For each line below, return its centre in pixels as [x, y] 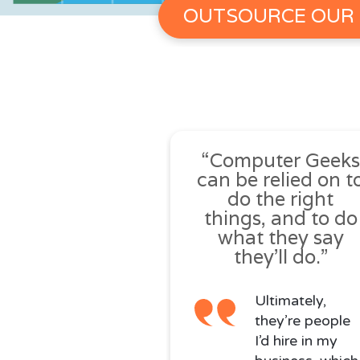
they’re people [303, 321]
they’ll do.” [280, 257]
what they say [280, 238]
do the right [281, 199]
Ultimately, [290, 301]
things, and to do [280, 219]
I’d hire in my [296, 341]
